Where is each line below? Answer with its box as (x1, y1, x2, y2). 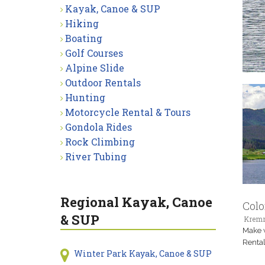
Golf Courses (65, 47, 123, 59)
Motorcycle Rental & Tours (65, 106, 190, 118)
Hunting (65, 91, 105, 104)
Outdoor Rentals (65, 76, 141, 89)
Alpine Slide (65, 62, 124, 74)
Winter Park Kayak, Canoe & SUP (73, 248, 212, 259)
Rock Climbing (65, 135, 135, 148)
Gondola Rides (65, 121, 132, 133)
